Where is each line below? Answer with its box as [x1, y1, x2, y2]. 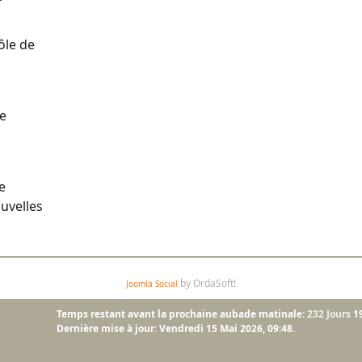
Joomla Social [126, 278, 178, 290]
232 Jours [307, 307, 351, 322]
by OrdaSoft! [178, 276, 236, 291]
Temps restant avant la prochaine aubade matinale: [57, 307, 305, 322]
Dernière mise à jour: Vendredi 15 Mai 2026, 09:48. [57, 322, 296, 336]
